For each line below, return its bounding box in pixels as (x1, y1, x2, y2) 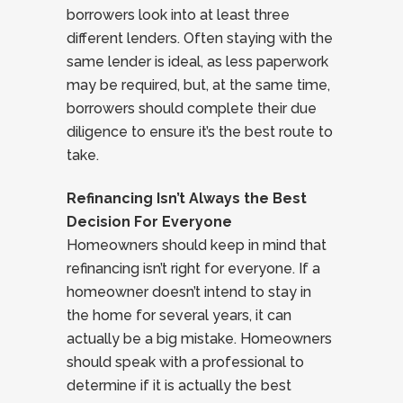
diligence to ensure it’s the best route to (67, 123, 333, 140)
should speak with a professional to (67, 354, 304, 371)
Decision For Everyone (67, 213, 232, 230)
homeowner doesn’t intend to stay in (67, 283, 311, 300)
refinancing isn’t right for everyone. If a (67, 260, 320, 277)
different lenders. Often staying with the (67, 30, 333, 47)
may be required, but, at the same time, (67, 76, 330, 94)
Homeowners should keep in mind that (67, 237, 327, 254)
